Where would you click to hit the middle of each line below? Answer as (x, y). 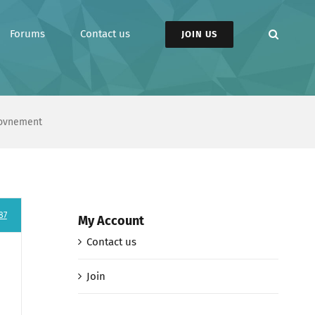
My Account (111, 220)
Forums (27, 34)
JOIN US (199, 34)
